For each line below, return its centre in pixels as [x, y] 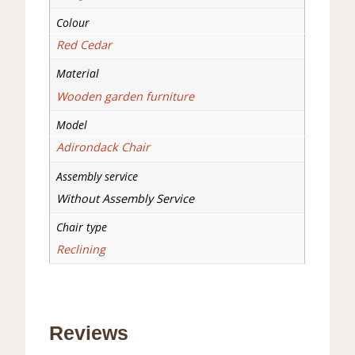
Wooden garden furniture [125, 96]
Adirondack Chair [103, 147]
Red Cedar [84, 45]
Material [77, 74]
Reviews [89, 332]
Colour [73, 23]
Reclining [80, 250]
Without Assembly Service [125, 198]
